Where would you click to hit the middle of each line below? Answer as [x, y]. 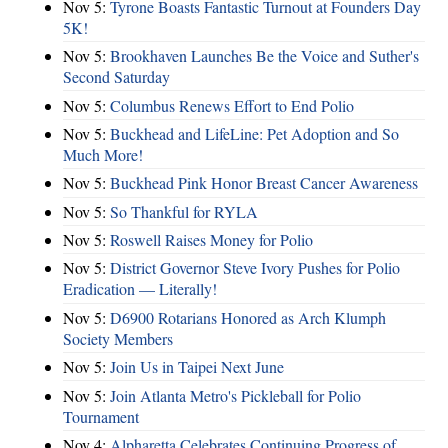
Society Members [118, 338]
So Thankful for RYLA [184, 211]
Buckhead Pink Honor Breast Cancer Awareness [264, 183]
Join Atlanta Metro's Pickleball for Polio [235, 395]
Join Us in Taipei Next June [197, 367]
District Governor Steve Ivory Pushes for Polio [255, 268]
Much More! [103, 154]
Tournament [101, 416]
